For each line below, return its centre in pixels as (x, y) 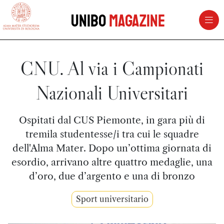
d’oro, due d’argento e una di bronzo (112, 176)
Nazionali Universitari (112, 93)
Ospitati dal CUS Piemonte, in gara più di (112, 120)
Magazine (137, 21)
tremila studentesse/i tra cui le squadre (112, 134)
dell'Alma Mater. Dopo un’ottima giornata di (112, 148)
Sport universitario (112, 199)
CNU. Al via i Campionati (112, 68)
